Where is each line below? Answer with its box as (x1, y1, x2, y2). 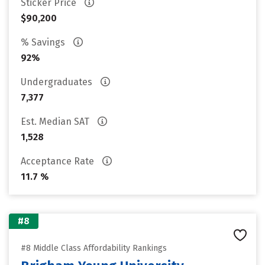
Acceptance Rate (21, 156, 96, 167)
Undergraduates (21, 76, 95, 88)
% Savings (21, 37, 67, 48)
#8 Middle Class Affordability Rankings (21, 243, 167, 253)
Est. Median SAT (21, 116, 92, 127)
